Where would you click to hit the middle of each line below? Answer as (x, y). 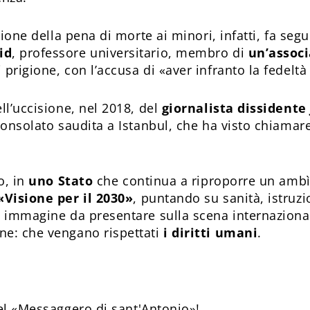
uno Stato (61, 181)
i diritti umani (211, 232)
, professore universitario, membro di (130, 53)
